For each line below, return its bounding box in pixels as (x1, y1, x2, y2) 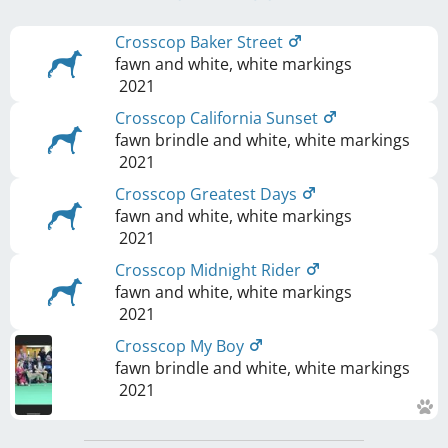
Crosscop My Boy (115, 334, 248, 357)
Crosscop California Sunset (115, 106, 322, 129)
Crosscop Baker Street (115, 30, 287, 53)
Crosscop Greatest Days (115, 182, 301, 205)
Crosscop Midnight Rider (115, 258, 305, 281)
